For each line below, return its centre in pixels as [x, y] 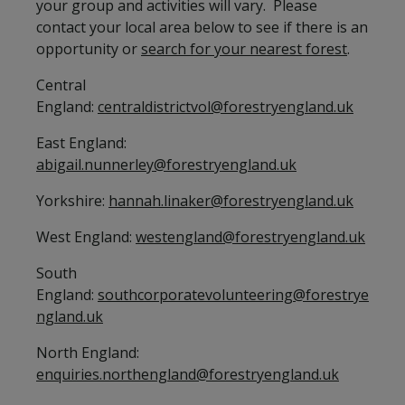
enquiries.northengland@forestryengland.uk [188, 374]
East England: [81, 143]
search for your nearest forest [244, 49]
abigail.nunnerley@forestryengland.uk [166, 165]
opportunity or [89, 49]
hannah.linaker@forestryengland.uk [231, 201]
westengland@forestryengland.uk [250, 237]
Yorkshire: [72, 201]
